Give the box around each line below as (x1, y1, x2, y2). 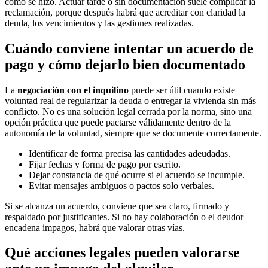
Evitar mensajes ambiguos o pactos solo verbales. (29, 180, 214, 191)
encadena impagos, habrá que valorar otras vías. (5, 222, 185, 233)
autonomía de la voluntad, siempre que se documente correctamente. (5, 127, 261, 138)
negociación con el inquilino (17, 84, 129, 95)
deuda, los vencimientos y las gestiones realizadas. (5, 17, 194, 28)
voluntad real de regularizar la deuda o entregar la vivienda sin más (5, 95, 256, 106)
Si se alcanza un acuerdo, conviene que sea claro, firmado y (5, 200, 229, 211)
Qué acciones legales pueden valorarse (5, 245, 240, 261)
